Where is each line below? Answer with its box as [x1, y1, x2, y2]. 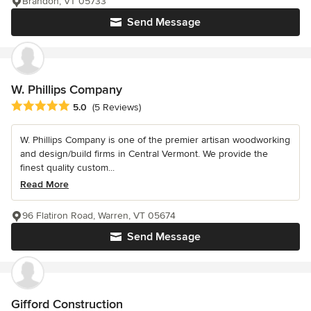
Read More [20, 178, 69, 190]
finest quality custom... [20, 161, 115, 174]
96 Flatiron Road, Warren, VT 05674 [22, 209, 176, 221]
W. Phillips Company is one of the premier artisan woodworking [20, 133, 290, 146]
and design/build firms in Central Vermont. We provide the [20, 147, 268, 160]
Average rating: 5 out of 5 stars [10, 99, 159, 113]
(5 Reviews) [92, 101, 141, 113]
